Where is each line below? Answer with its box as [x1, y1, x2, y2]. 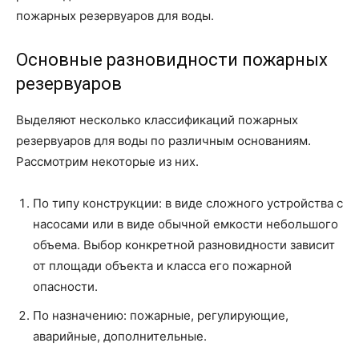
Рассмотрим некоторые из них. [16, 154, 199, 169]
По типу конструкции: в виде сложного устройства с [33, 196, 343, 211]
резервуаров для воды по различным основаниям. [16, 133, 311, 148]
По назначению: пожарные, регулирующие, [33, 308, 288, 323]
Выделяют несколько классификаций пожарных [16, 112, 298, 127]
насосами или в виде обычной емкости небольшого [33, 216, 338, 232]
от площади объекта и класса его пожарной [33, 258, 292, 273]
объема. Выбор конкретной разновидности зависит [33, 237, 335, 252]
